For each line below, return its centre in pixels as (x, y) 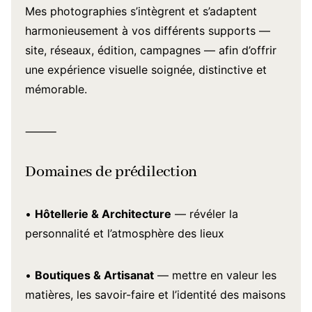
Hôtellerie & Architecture (103, 214)
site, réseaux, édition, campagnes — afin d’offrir (151, 50)
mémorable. (56, 89)
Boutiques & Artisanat (94, 275)
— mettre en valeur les (215, 275)
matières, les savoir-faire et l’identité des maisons (155, 295)
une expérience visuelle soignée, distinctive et (146, 70)
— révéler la (205, 214)
